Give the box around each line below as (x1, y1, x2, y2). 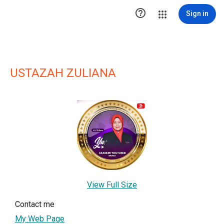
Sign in (186, 9, 208, 17)
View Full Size (87, 180, 137, 189)
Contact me (15, 199, 54, 209)
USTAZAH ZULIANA (10, 66, 116, 80)
